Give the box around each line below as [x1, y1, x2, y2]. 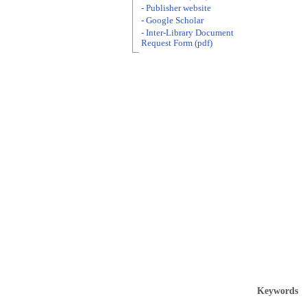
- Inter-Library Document [141, 28, 234, 38]
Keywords [257, 286, 298, 296]
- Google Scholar [141, 16, 204, 25]
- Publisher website [141, 3, 211, 13]
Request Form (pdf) [141, 38, 212, 48]
